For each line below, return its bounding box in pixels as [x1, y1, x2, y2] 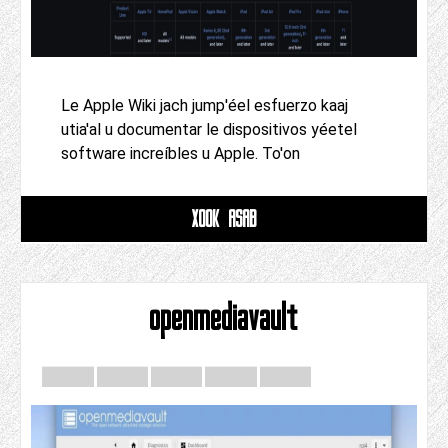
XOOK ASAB [191, 205, 257, 233]
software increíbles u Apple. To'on [61, 144, 300, 164]
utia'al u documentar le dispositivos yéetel [61, 120, 357, 140]
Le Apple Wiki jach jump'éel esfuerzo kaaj [61, 96, 348, 116]
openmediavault [149, 296, 299, 340]
